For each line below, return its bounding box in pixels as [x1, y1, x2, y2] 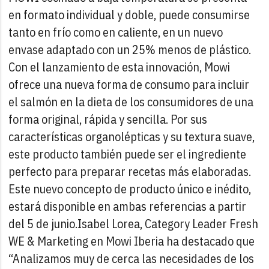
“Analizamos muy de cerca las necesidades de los [8, 250, 255, 267]
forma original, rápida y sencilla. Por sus [8, 110, 208, 127]
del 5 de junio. [8, 215, 78, 232]
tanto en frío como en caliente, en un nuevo [8, 23, 223, 40]
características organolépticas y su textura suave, [8, 128, 255, 145]
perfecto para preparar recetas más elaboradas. [8, 163, 252, 180]
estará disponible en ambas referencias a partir [8, 198, 247, 214]
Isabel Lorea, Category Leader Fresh [77, 215, 259, 232]
